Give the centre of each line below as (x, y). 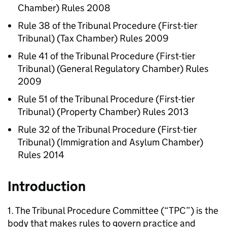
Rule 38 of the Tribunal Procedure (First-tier (108, 26)
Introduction (47, 186)
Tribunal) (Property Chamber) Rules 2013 (103, 112)
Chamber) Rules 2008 (64, 8)
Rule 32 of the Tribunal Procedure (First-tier (107, 129)
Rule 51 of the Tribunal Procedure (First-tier (106, 99)
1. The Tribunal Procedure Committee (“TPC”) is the (113, 211)
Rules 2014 (41, 155)
